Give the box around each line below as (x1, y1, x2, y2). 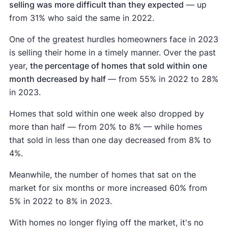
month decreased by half (9, 74, 108, 84)
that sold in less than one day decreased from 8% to (9, 135, 211, 146)
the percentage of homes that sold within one (30, 61, 207, 71)
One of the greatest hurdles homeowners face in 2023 (9, 34, 218, 45)
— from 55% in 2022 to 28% (107, 74, 218, 84)
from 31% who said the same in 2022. (9, 13, 154, 23)
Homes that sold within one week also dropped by (9, 108, 204, 119)
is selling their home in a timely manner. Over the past (9, 47, 216, 58)
